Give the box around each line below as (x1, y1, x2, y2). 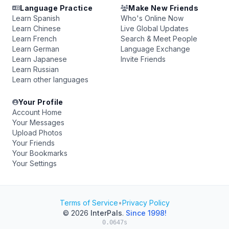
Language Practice (20, 4, 93, 12)
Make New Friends (128, 4, 198, 12)
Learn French (12, 34, 57, 43)
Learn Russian (12, 65, 59, 74)
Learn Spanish (12, 14, 60, 22)
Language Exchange (121, 44, 190, 53)
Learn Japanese (12, 55, 67, 63)
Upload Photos (12, 128, 62, 137)
